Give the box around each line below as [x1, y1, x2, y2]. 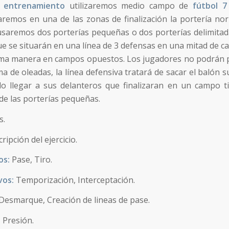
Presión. [3, 214, 34, 226]
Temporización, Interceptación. [16, 174, 135, 186]
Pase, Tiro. [10, 154, 52, 166]
